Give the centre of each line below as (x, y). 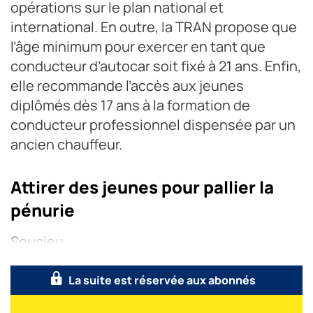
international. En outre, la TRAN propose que (154, 27)
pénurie (43, 210)
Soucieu (37, 241)
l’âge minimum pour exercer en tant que (138, 46)
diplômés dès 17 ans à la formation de (130, 105)
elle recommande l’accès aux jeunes (127, 85)
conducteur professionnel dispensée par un (153, 124)
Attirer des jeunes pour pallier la (142, 187)
